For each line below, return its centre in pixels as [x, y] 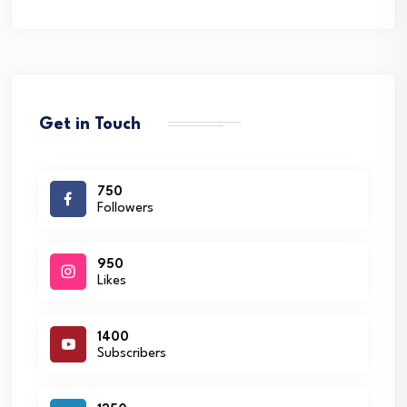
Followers [125, 208]
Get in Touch [90, 125]
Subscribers [132, 353]
